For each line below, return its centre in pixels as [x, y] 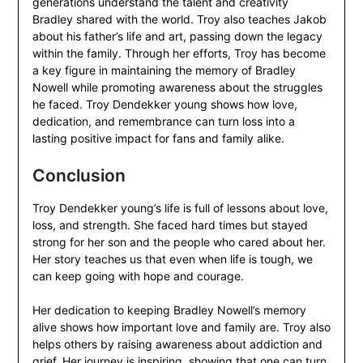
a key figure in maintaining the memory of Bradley [164, 70]
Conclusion [79, 176]
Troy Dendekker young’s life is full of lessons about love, [180, 208]
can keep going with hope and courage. [138, 276]
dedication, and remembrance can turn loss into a [163, 122]
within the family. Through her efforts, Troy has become [179, 53]
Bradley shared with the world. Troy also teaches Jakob [179, 19]
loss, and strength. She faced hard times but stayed [170, 225]
